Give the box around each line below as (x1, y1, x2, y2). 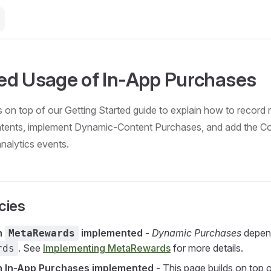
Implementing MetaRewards (43, 242, 171, 254)
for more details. (171, 242, 243, 254)
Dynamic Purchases (152, 227, 241, 239)
